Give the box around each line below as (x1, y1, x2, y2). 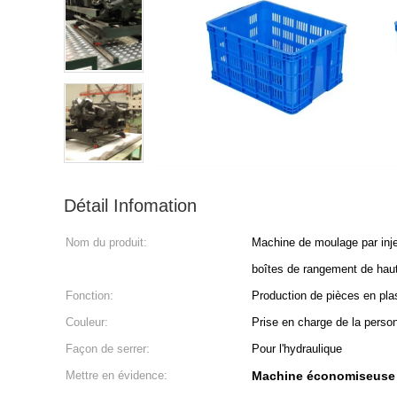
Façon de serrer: (66, 342, 150, 355)
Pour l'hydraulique (252, 342, 342, 355)
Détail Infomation (64, 196, 197, 215)
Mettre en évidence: (66, 369, 167, 382)
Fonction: (66, 289, 113, 302)
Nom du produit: (66, 236, 147, 249)
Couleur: (66, 315, 108, 329)
